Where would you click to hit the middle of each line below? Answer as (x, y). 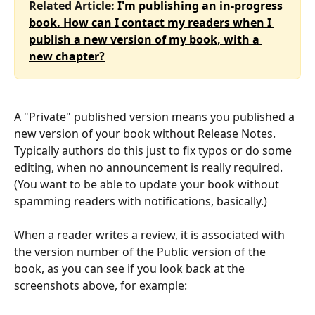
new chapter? (67, 57)
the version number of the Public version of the (141, 252)
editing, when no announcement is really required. (150, 167)
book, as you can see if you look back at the (131, 269)
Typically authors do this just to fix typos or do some (154, 150)
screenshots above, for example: (101, 286)
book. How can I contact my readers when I (152, 23)
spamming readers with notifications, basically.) (141, 201)
